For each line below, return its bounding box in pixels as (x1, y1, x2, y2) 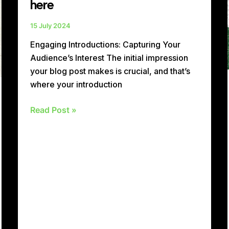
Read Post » (30, 105, 77, 116)
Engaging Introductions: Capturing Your (30, 39, 180, 50)
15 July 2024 (30, 21, 71, 30)
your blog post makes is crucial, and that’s (30, 66, 190, 77)
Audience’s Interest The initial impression (30, 53, 188, 63)
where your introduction (30, 79, 122, 90)
